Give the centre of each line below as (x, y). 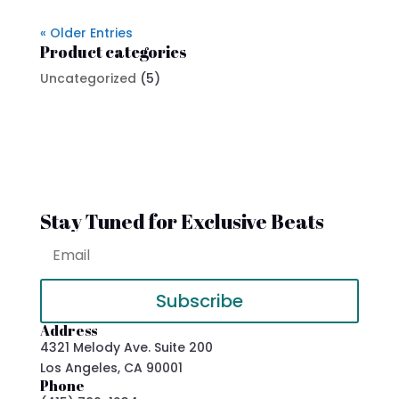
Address (68, 330)
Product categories (113, 52)
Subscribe (199, 301)
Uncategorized (88, 78)
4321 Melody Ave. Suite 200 (126, 347)
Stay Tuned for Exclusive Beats (182, 221)
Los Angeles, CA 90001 (111, 368)
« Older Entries (86, 33)
